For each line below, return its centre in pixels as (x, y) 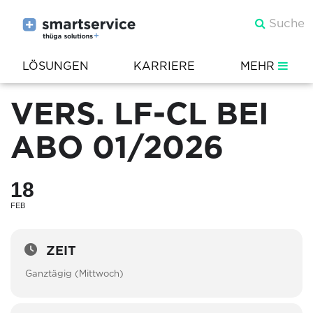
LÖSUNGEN (56, 66)
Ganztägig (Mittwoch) (74, 274)
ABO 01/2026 (117, 147)
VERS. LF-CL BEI (140, 114)
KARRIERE (165, 66)
